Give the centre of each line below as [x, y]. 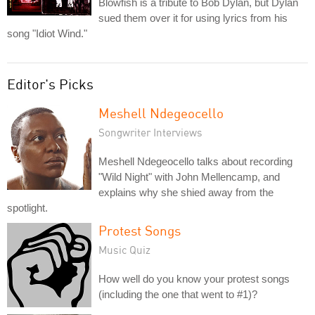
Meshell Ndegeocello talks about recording [195, 161]
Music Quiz [124, 250]
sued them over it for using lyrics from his [193, 18]
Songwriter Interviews [150, 132]
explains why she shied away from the [186, 192]
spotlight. [27, 208]
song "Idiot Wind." [47, 33]
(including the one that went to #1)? [178, 294]
